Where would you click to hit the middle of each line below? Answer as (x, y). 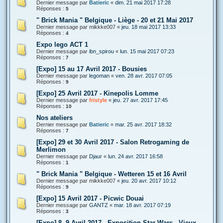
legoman (99, 75)
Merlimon (51, 149)
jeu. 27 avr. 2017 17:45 (140, 100)
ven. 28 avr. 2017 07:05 (144, 75)
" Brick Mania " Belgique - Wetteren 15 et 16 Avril (111, 174)
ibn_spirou (102, 51)
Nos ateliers (55, 117)
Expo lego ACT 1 (62, 44)
